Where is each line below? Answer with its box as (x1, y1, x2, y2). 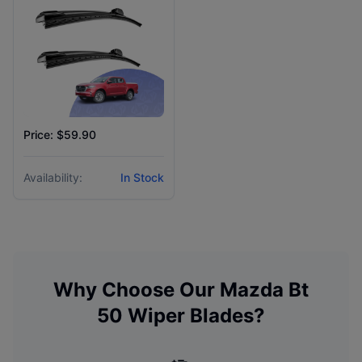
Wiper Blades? (123, 304, 265, 327)
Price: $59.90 (23, 128, 96, 141)
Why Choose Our (53, 278, 220, 301)
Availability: (23, 170, 82, 184)
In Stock (120, 170, 164, 184)
